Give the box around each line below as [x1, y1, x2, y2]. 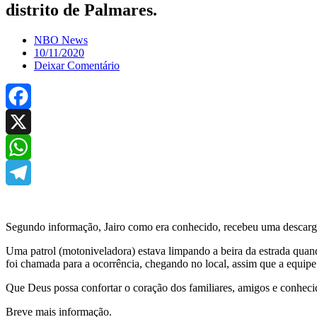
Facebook [6, 115, 50, 127]
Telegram [6, 191, 47, 204]
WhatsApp [6, 166, 54, 178]
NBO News [34, 33, 88, 46]
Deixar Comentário [34, 59, 120, 71]
